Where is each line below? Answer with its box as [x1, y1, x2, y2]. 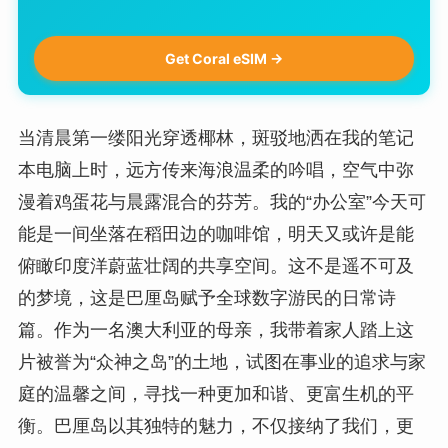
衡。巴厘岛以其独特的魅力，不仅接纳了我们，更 [17, 416, 414, 437]
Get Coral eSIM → [165, 50, 283, 68]
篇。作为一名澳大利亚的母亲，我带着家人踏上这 [17, 320, 414, 341]
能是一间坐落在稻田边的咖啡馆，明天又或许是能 [17, 224, 414, 245]
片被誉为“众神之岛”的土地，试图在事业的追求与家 [17, 352, 426, 373]
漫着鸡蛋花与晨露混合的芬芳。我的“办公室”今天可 [17, 192, 426, 213]
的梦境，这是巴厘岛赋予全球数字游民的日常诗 [17, 288, 396, 309]
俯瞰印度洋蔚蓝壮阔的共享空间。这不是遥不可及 [17, 256, 414, 277]
